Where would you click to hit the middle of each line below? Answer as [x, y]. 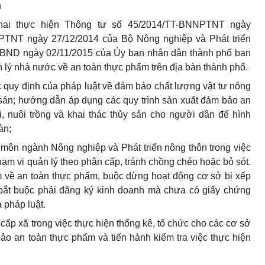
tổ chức [173, 223]
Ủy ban [129, 53]
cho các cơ [214, 223]
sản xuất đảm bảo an [205, 100]
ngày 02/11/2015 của [67, 53]
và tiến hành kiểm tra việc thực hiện [173, 237]
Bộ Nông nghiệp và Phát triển [184, 39]
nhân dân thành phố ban [198, 53]
